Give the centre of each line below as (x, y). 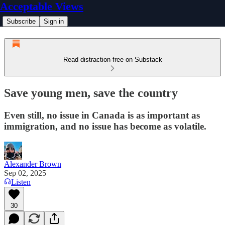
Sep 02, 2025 (25, 173)
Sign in (54, 21)
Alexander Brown (33, 164)
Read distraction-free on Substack (113, 60)
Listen (21, 182)
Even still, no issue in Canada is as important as (102, 115)
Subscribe (21, 21)
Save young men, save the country (91, 93)
